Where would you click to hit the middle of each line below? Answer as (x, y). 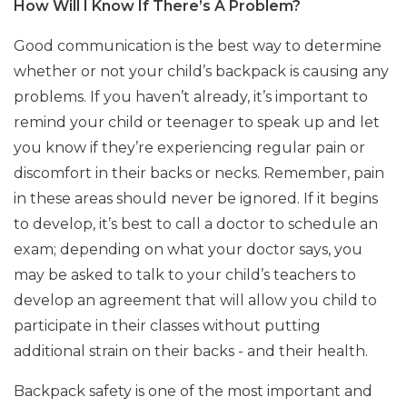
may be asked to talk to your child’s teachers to (185, 275)
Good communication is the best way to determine (198, 46)
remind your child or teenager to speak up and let (197, 122)
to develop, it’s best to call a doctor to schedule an (196, 224)
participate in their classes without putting (167, 326)
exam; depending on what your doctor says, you (188, 249)
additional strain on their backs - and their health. (191, 351)
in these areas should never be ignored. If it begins (196, 199)
